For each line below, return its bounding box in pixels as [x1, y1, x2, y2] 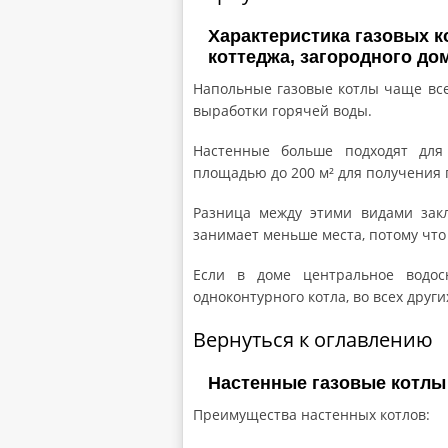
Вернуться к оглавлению [193, 325, 433, 353]
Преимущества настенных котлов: [193, 404, 430, 424]
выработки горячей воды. [193, 100, 372, 120]
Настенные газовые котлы [208, 372, 446, 393]
